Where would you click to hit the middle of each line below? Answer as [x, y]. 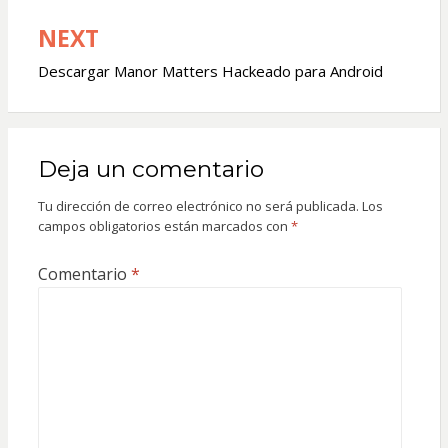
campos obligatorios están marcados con [164, 226]
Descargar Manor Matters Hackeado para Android [210, 71]
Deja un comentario [150, 169]
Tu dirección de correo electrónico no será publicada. [198, 206]
